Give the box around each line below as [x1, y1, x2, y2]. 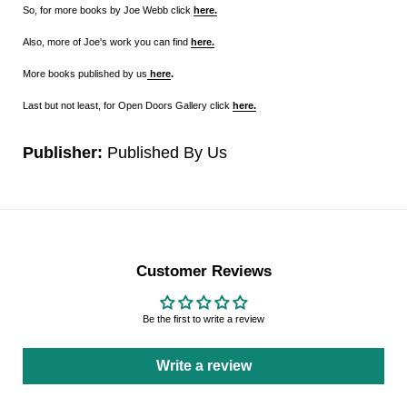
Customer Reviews [135, 262, 272, 280]
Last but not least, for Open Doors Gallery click [23, 99, 230, 111]
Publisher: [23, 143, 107, 162]
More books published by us [23, 67, 147, 79]
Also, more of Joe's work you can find [23, 36, 188, 48]
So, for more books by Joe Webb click [23, 5, 191, 16]
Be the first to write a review [143, 313, 264, 324]
